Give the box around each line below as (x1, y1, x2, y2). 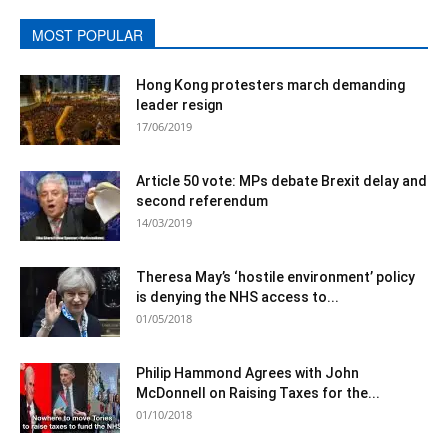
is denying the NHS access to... (136, 288, 339, 305)
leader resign (136, 96, 223, 113)
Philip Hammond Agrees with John (136, 364, 359, 381)
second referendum (136, 192, 268, 209)
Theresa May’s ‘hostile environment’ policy (136, 268, 415, 285)
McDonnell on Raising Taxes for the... (136, 384, 380, 401)
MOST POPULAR (32, 24, 143, 45)
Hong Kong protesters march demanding (136, 76, 405, 93)
